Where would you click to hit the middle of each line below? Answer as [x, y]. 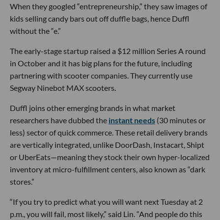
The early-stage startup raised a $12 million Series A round [108, 51]
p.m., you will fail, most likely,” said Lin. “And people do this [106, 214]
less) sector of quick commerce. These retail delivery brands [109, 133]
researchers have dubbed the [59, 120]
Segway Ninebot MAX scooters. [63, 88]
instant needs [132, 120]
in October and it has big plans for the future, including [101, 63]
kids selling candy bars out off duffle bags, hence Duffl [100, 19]
